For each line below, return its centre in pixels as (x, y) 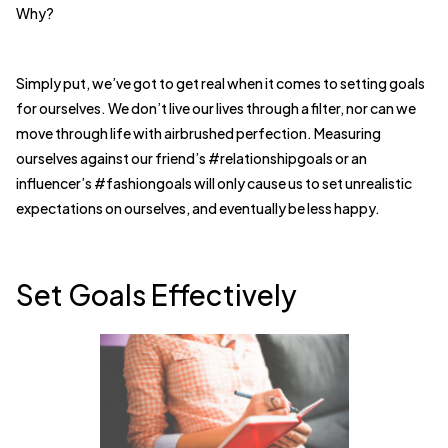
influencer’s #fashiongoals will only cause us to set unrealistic (214, 183)
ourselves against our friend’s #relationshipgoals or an (191, 158)
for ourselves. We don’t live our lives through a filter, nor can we (216, 108)
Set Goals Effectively (156, 295)
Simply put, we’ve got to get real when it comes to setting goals (220, 83)
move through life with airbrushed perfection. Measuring (198, 133)
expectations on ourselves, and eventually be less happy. (198, 208)
